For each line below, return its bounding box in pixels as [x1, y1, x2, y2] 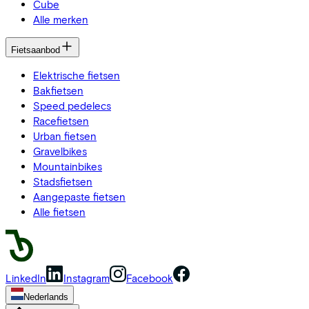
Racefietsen [33, 114, 89, 127]
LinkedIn [6, 271, 46, 284]
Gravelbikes [33, 144, 87, 157]
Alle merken [33, 12, 88, 26]
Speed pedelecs [33, 99, 111, 112]
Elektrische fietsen [33, 68, 120, 81]
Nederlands [23, 291, 68, 302]
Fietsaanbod [11, 44, 60, 55]
